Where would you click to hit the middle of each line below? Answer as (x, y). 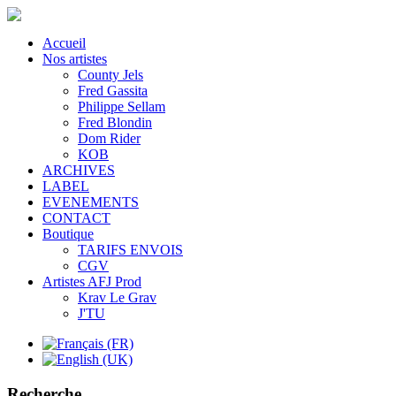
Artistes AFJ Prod (92, 282)
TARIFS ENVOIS (130, 250)
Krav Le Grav (117, 297)
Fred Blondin (115, 122)
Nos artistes (75, 59)
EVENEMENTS (91, 202)
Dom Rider (109, 138)
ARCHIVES (79, 170)
